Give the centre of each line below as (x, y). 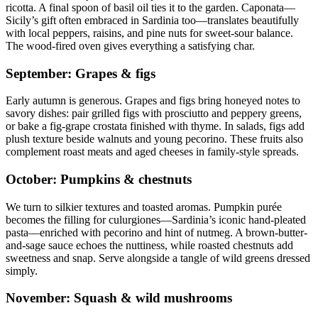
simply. (22, 270)
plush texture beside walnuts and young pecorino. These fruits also (154, 139)
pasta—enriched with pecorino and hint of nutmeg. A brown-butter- (157, 232)
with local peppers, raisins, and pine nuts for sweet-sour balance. (149, 33)
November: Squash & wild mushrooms (119, 298)
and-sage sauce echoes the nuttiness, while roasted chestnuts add (149, 245)
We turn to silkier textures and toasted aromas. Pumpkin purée (144, 207)
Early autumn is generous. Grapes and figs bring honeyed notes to (153, 101)
